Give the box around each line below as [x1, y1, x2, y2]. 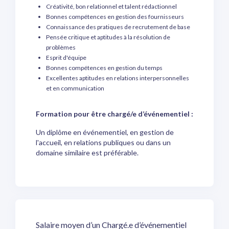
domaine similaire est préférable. [36, 148, 139, 157]
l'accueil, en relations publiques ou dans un [36, 138, 171, 147]
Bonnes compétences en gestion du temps [46, 64, 163, 72]
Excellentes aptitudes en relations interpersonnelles [46, 74, 189, 82]
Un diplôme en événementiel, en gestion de [36, 128, 174, 136]
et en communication [46, 84, 104, 92]
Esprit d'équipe [46, 54, 86, 61]
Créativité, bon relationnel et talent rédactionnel [46, 3, 177, 10]
